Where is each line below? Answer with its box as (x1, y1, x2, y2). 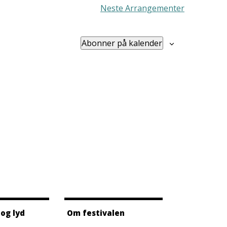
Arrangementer (125, 3, 184, 14)
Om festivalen (67, 208, 125, 218)
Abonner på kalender (82, 37, 162, 49)
